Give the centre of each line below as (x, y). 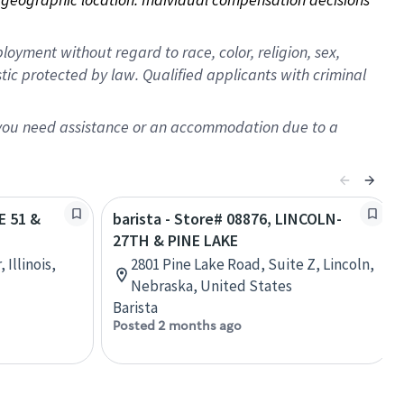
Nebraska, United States (211, 286)
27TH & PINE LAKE (175, 240)
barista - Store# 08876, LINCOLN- (227, 219)
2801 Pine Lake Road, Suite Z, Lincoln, (252, 264)
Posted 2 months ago (177, 326)
